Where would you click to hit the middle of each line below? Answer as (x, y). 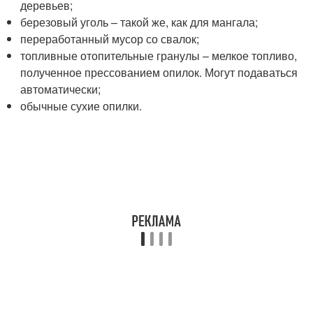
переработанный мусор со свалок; (110, 39)
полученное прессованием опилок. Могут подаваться (159, 72)
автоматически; (61, 89)
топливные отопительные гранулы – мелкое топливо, (159, 56)
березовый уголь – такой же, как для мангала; (139, 22)
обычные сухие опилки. (81, 106)
